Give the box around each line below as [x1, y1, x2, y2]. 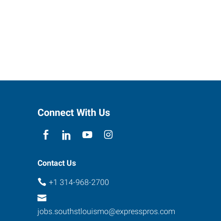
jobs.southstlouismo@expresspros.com [37, 206, 175, 216]
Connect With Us [37, 107, 110, 118]
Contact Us [37, 158, 76, 168]
